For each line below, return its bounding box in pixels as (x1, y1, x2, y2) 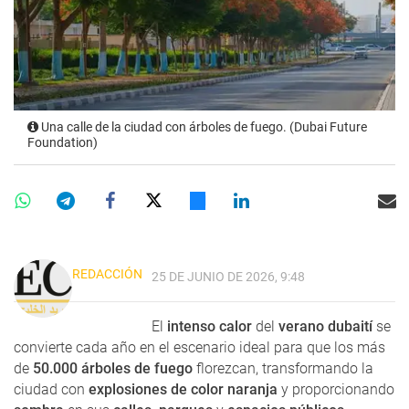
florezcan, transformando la (193, 359, 373, 377)
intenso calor (167, 317, 252, 335)
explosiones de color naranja (89, 380, 278, 398)
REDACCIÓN (72, 266, 142, 281)
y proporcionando (278, 380, 394, 398)
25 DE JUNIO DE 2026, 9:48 (152, 268, 305, 285)
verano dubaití (278, 317, 372, 335)
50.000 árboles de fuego (29, 359, 193, 377)
